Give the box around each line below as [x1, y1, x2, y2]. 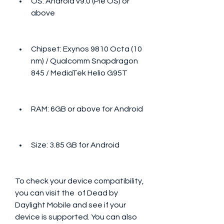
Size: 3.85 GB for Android [31, 141, 119, 149]
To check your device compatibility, [15, 177, 144, 185]
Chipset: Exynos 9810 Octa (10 [31, 45, 142, 53]
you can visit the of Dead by [15, 189, 118, 197]
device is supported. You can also [15, 213, 137, 221]
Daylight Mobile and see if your [15, 201, 126, 209]
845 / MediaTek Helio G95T [31, 69, 127, 77]
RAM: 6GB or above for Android [31, 105, 143, 113]
